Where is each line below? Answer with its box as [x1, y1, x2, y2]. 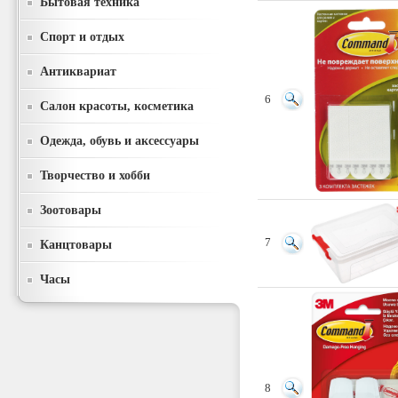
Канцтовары [40, 237, 112, 251]
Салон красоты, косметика [40, 99, 194, 113]
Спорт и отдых [40, 29, 124, 44]
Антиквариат [40, 64, 116, 78]
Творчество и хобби [40, 168, 150, 182]
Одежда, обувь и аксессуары [40, 133, 199, 147]
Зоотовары [40, 203, 101, 217]
